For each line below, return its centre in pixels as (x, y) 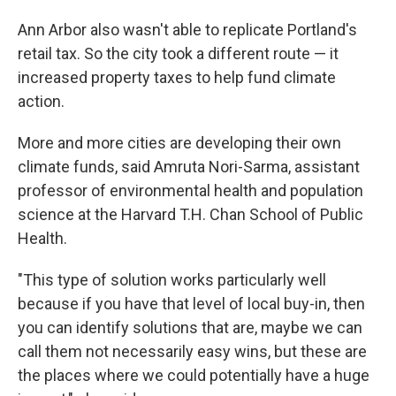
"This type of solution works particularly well (172, 279)
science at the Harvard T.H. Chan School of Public (190, 214)
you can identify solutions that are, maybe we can (190, 327)
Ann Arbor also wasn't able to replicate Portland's (187, 29)
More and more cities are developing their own (179, 142)
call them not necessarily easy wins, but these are (192, 351)
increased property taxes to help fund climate (177, 77)
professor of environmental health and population (190, 190)
